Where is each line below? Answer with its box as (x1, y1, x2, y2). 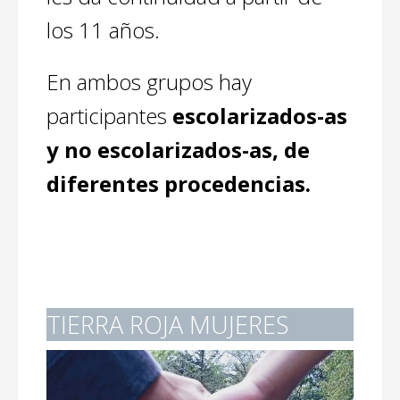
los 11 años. (46, 14, 160, 45)
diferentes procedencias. (46, 168, 311, 198)
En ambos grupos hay (46, 66, 252, 96)
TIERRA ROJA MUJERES (46, 307, 288, 341)
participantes (46, 100, 172, 130)
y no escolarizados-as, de (46, 134, 310, 164)
